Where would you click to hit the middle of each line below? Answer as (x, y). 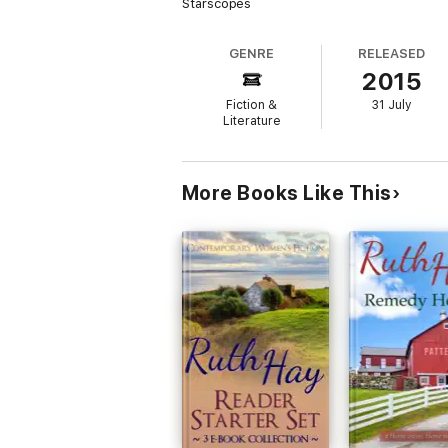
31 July (391, 105)
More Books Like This (287, 193)
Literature (251, 121)
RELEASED (391, 53)
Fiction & (252, 105)
